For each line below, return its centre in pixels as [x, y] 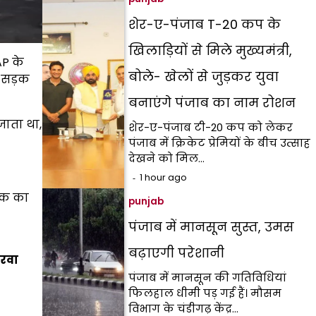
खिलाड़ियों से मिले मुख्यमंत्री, [211, 50]
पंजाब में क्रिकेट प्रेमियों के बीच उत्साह [220, 143]
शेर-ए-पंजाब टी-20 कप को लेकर [211, 127]
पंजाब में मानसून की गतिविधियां [208, 278]
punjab [146, 201]
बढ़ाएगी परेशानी [177, 253]
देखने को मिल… [167, 158]
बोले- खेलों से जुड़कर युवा [204, 77]
